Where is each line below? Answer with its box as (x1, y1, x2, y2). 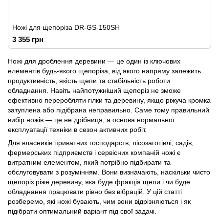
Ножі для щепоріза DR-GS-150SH (12, 23, 120, 31)
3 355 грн (12, 35, 44, 44)
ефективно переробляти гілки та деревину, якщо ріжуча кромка (8, 96, 211, 104)
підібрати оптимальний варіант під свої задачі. (8, 207, 156, 215)
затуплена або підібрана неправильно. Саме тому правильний (8, 106, 209, 114)
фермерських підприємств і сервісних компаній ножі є (8, 149, 180, 156)
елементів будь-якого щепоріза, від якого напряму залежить (8, 67, 201, 75)
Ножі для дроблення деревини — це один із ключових (8, 57, 180, 65)
